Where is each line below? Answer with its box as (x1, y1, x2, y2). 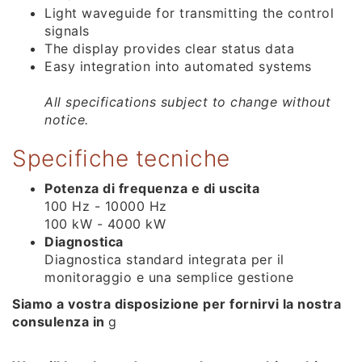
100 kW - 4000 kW (44, 215, 166, 232)
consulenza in (12, 313, 108, 330)
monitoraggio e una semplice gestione (44, 268, 293, 285)
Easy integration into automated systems (44, 57, 312, 74)
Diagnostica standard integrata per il (44, 250, 284, 267)
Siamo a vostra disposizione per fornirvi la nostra (12, 295, 341, 312)
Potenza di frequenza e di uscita (44, 179, 259, 196)
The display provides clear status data (44, 40, 294, 57)
